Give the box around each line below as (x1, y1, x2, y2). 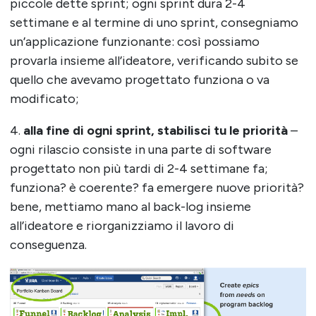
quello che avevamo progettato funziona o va (9, 72, 269, 88)
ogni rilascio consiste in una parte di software (9, 142, 272, 158)
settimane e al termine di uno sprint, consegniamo (9, 15, 298, 31)
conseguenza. (9, 237, 87, 253)
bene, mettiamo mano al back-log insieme (9, 199, 251, 215)
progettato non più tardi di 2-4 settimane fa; (9, 161, 268, 177)
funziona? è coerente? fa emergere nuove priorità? (9, 180, 304, 196)
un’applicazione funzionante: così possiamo (9, 34, 260, 50)
